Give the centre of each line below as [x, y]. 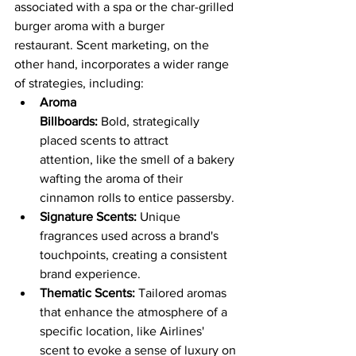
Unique [160, 216]
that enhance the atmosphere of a [135, 311]
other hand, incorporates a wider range [123, 64]
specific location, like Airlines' [125, 331]
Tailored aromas [182, 292]
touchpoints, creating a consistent [135, 254]
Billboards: [69, 121]
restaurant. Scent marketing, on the [113, 44]
